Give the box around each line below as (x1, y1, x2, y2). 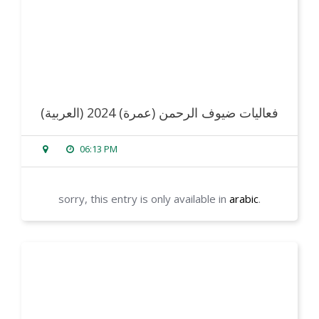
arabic (229, 192, 258, 206)
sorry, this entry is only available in (58, 192, 229, 206)
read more (56, 252, 115, 268)
